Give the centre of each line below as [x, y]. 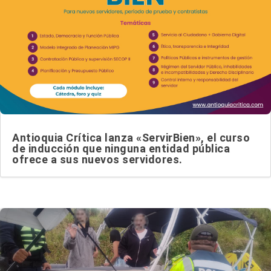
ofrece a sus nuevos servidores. [97, 159]
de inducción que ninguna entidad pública [121, 148]
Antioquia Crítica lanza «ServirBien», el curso [131, 137]
